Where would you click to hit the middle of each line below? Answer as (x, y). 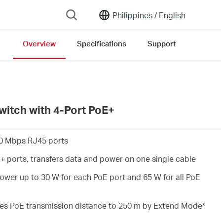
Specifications (102, 43)
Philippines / (135, 15)
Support (162, 43)
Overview (39, 43)
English (171, 15)
